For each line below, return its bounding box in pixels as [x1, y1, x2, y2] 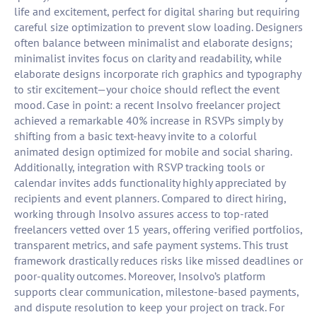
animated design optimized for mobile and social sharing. [14, 144, 292, 159]
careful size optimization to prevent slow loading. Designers [14, 20, 303, 35]
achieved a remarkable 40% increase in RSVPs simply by [14, 113, 282, 128]
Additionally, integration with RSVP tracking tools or [14, 160, 265, 175]
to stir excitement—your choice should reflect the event [14, 82, 279, 97]
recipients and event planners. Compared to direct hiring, [14, 191, 286, 206]
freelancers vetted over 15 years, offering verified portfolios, [14, 222, 302, 237]
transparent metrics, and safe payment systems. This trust [14, 238, 288, 253]
